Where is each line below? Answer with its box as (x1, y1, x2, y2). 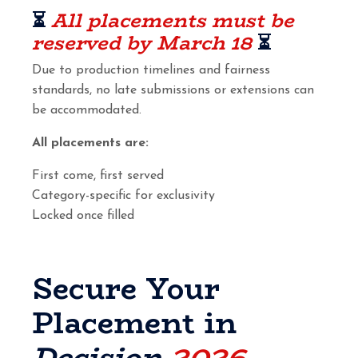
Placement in (32, 300, 237, 345)
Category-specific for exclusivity (32, 189, 215, 202)
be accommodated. (32, 103, 141, 117)
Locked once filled (32, 209, 134, 222)
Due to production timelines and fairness (32, 63, 270, 77)
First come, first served (32, 169, 164, 182)
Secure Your (32, 265, 221, 311)
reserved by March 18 (32, 27, 252, 58)
